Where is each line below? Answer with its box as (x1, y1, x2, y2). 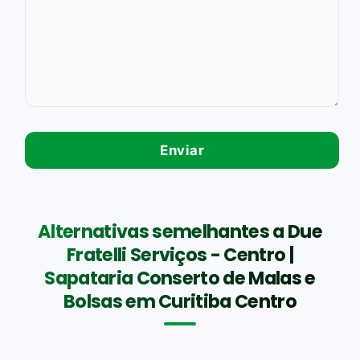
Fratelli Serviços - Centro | (66, 241, 294, 268)
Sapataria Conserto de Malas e (44, 264, 316, 291)
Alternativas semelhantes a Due (38, 218, 322, 244)
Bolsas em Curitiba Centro (63, 288, 297, 314)
